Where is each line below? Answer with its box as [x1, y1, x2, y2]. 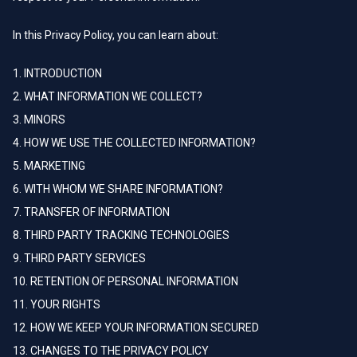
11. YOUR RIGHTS [13, 298, 100, 311]
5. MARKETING [13, 159, 85, 172]
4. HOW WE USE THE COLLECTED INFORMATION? [13, 136, 256, 149]
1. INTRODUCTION [13, 67, 102, 80]
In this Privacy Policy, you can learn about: [13, 29, 218, 41]
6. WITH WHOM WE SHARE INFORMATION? [13, 182, 223, 195]
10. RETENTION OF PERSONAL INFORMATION [13, 275, 238, 288]
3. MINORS [13, 113, 65, 126]
